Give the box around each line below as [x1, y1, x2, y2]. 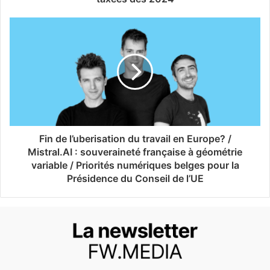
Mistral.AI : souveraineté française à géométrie [28, 146, 242, 158]
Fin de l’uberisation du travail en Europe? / [39, 133, 231, 145]
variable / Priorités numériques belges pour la [31, 159, 239, 171]
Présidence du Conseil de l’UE [66, 172, 204, 184]
